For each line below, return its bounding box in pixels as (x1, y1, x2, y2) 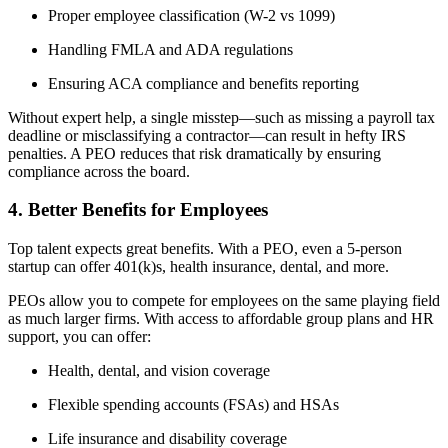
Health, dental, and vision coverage (48, 362, 270, 380)
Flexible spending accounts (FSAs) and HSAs (48, 396, 339, 414)
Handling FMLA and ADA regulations (48, 40, 293, 58)
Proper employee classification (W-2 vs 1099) (48, 6, 335, 24)
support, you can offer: (8, 328, 151, 346)
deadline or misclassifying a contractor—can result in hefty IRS (8, 126, 406, 144)
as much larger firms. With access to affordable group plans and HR (8, 310, 434, 328)
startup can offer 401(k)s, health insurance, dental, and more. (8, 258, 389, 276)
